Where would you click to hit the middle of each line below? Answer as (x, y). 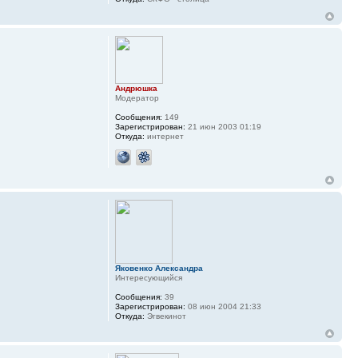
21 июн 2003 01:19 (223, 127)
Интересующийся (148, 278)
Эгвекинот (165, 316)
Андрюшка (136, 89)
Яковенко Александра (159, 268)
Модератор (137, 98)
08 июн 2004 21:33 (223, 307)
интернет (164, 137)
